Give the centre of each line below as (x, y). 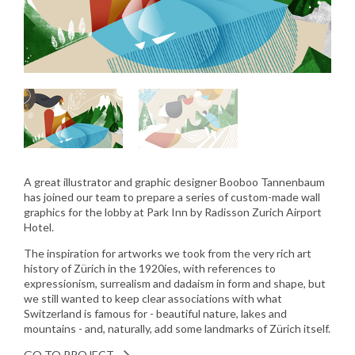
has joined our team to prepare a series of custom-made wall (172, 197)
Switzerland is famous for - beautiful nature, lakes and (156, 313)
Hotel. (39, 227)
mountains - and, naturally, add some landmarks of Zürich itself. (177, 328)
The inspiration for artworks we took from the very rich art (168, 253)
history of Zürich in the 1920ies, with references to (150, 268)
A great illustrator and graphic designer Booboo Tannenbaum (175, 181)
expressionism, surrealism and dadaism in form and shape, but (175, 283)
